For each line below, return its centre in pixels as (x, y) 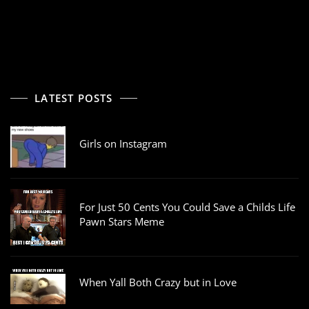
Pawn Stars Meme (122, 221)
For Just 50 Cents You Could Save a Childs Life (187, 207)
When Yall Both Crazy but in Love (158, 282)
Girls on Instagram (123, 144)
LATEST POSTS (74, 98)
